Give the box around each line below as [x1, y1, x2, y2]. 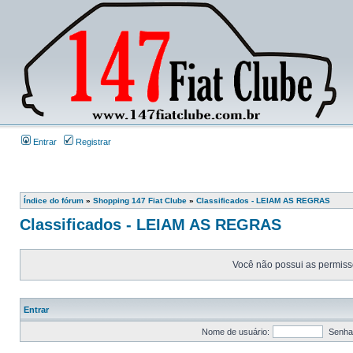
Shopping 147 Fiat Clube [93, 196, 187, 205]
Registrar [73, 137, 111, 147]
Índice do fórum [24, 196, 84, 205]
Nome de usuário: [201, 327, 269, 336]
